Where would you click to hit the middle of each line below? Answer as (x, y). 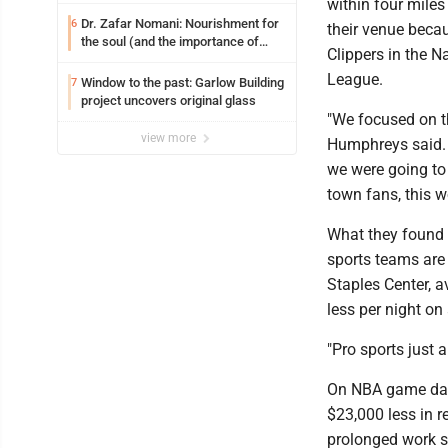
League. (355, 79)
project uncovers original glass (168, 100)
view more (170, 138)
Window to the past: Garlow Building (182, 82)
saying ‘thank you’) (134, 59)
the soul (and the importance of (170, 41)
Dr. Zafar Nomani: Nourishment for (180, 23)
